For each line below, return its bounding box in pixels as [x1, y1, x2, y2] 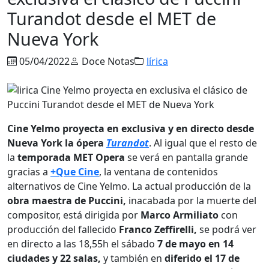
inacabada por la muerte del [126, 193, 256, 207]
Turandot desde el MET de [7, 6, 216, 30]
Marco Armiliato [141, 208, 221, 222]
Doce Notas [79, 54, 134, 68]
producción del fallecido [7, 222, 119, 236]
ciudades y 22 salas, [7, 251, 103, 265]
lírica [147, 54, 168, 68]
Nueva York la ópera [7, 136, 106, 150]
